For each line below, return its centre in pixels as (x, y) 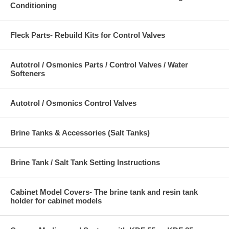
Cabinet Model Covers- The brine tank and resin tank (104, 192)
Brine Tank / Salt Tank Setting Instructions (85, 163)
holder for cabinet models (56, 201)
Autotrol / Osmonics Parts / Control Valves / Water (99, 65)
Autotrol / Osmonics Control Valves (73, 103)
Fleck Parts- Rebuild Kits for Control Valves (88, 35)
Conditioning (33, 6)
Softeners (28, 74)
